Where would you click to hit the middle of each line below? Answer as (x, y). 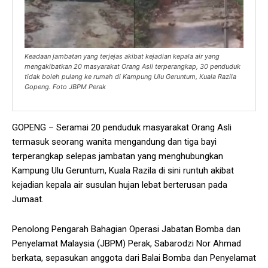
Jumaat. (28, 200)
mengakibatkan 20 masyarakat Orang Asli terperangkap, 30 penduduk (133, 67)
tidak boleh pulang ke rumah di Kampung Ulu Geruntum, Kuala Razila (130, 77)
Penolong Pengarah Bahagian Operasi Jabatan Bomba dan (126, 229)
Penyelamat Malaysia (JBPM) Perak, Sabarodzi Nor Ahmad (127, 244)
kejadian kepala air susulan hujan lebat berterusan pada (120, 185)
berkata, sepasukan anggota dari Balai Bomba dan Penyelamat (134, 258)
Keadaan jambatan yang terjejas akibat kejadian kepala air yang (122, 57)
